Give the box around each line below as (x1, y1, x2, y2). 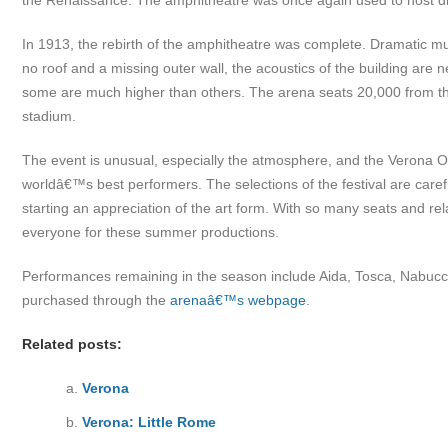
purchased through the (22, 292, 170, 308)
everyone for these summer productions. (22, 224, 279, 240)
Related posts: (22, 336, 122, 352)
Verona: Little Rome (82, 414, 216, 430)
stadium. (22, 108, 76, 124)
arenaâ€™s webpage (170, 292, 306, 308)
